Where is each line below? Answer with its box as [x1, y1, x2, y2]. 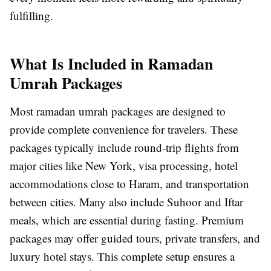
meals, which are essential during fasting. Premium [10, 212, 244, 228]
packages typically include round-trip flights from [10, 140, 239, 155]
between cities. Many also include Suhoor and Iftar [10, 194, 243, 210]
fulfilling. [10, 8, 53, 24]
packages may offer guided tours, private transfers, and [10, 230, 260, 246]
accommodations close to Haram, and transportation [10, 176, 249, 192]
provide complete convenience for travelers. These [10, 122, 238, 137]
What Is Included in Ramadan [10, 52, 213, 76]
